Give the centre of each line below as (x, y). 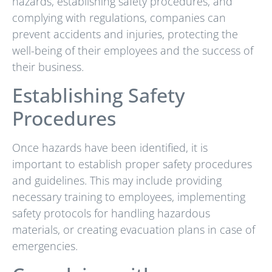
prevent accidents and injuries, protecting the (125, 34)
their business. (48, 67)
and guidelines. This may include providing (117, 181)
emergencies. (45, 246)
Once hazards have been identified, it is (110, 148)
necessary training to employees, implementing (129, 197)
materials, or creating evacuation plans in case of (134, 230)
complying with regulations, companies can (119, 18)
